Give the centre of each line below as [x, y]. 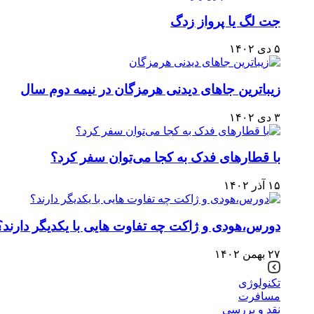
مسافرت [259, 296]
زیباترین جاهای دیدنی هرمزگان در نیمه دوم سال [150, 90]
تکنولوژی [259, 282]
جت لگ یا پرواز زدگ [225, 21]
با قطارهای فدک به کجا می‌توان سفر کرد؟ [165, 158]
